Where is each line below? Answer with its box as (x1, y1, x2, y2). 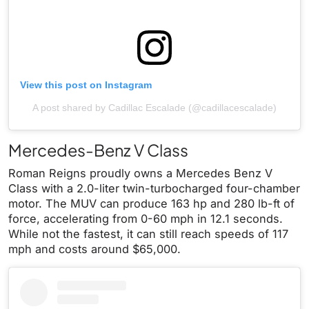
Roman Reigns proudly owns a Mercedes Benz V (8, 166, 272, 180)
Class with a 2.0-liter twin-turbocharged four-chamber (8, 181, 300, 195)
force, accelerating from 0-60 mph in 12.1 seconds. (8, 211, 283, 226)
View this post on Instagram (20, 79, 152, 90)
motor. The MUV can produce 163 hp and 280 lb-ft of (8, 196, 295, 210)
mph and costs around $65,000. (8, 241, 181, 256)
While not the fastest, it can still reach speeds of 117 (8, 226, 288, 241)
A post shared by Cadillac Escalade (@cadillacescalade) (32, 101, 277, 113)
